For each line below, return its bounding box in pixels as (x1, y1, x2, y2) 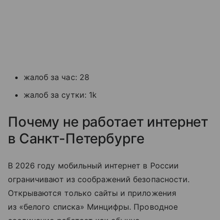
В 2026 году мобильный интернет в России (8, 160, 179, 170)
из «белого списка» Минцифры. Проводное (8, 201, 178, 212)
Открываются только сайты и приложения (8, 188, 176, 198)
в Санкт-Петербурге (8, 130, 144, 147)
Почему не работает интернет (8, 113, 209, 130)
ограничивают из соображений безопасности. (8, 174, 190, 184)
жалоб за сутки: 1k (24, 89, 97, 100)
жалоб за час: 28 (24, 72, 94, 82)
